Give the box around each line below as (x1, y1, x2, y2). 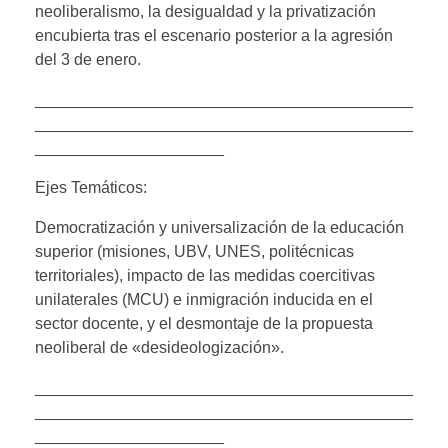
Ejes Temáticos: (35, 178, 147, 196)
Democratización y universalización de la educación (35, 218, 404, 236)
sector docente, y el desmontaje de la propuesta (35, 314, 373, 332)
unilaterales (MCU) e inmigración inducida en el (35, 290, 373, 308)
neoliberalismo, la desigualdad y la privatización (35, 2, 376, 20)
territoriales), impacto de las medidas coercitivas (35, 266, 375, 284)
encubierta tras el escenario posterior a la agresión (35, 26, 393, 44)
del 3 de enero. (35, 50, 141, 68)
